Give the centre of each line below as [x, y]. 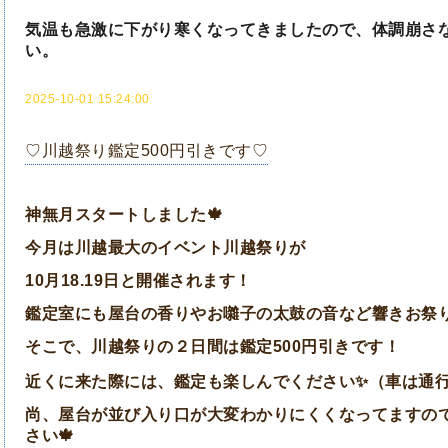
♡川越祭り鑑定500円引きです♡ [146, 150]
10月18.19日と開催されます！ [138, 281]
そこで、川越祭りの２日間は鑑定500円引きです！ [212, 347]
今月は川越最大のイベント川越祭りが [165, 248]
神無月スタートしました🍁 [124, 215]
